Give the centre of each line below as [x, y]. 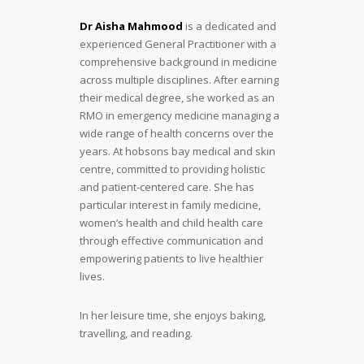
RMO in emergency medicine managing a [180, 115]
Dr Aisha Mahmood [131, 26]
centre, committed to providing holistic [172, 169]
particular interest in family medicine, [170, 204]
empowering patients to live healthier [171, 258]
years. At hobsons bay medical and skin [178, 151]
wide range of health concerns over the [177, 133]
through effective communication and [171, 240]
